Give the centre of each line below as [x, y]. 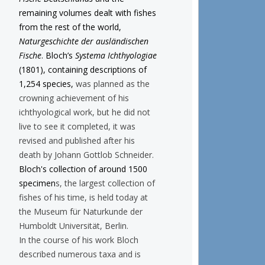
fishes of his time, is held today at [83, 197]
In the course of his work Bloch [78, 240]
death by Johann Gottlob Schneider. [86, 154]
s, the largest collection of [105, 183]
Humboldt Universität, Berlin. [73, 225]
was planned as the [112, 83]
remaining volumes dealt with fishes [87, 12]
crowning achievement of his [74, 98]
